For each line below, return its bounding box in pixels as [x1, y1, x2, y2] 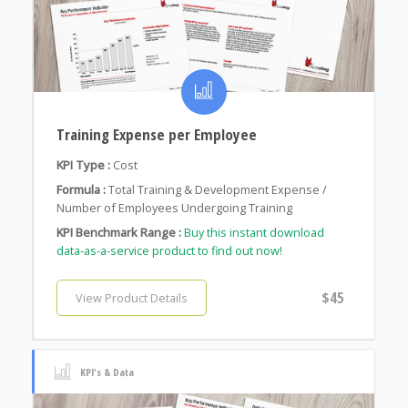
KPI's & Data [79, 364, 134, 379]
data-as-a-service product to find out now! [56, 242, 282, 260]
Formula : [56, 181, 106, 199]
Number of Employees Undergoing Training [56, 199, 292, 217]
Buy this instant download [183, 224, 324, 241]
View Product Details [75, 290, 188, 307]
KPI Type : [56, 157, 110, 174]
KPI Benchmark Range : [56, 224, 181, 241]
